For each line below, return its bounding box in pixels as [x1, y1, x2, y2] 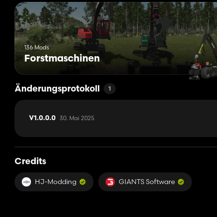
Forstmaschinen [24, 54, 100, 64]
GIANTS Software [119, 177, 175, 186]
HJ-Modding [35, 177, 77, 186]
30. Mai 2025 [60, 114, 94, 122]
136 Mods [24, 44, 49, 51]
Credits [15, 157, 46, 167]
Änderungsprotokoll [15, 85, 100, 94]
